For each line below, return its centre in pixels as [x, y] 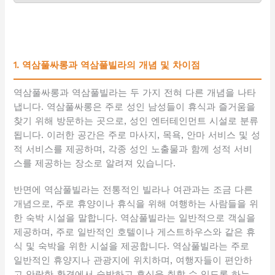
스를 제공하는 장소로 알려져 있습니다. [95, 164]
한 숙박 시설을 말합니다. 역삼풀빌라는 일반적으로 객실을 [135, 218]
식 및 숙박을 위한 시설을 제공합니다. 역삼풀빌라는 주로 [132, 246]
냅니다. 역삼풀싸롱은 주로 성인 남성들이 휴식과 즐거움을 [135, 107]
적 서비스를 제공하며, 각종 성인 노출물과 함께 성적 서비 [133, 149]
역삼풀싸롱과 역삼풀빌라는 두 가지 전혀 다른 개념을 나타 [135, 93]
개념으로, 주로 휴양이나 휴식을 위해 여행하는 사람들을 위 [136, 204]
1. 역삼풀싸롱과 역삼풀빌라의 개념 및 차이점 [107, 65]
